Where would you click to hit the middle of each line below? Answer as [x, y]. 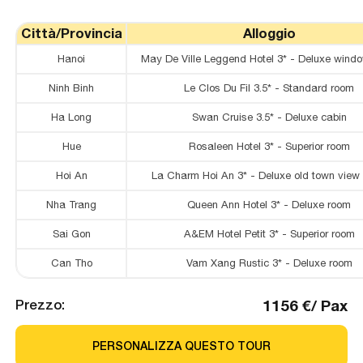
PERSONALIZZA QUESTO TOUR [181, 346]
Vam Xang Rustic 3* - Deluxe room [269, 263]
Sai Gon [71, 234]
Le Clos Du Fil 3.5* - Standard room [269, 88]
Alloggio [269, 34]
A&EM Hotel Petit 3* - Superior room [269, 234]
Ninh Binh [72, 88]
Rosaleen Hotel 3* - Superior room [269, 147]
